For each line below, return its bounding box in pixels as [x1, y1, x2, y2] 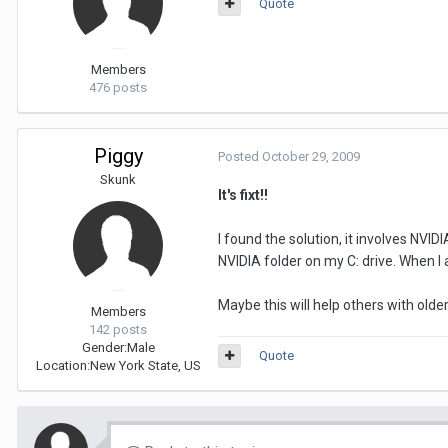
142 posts [89, 322, 147, 337]
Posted [218, 149, 262, 164]
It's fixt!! [218, 187, 268, 203]
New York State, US [89, 358, 201, 373]
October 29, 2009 [262, 149, 360, 164]
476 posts [89, 80, 147, 95]
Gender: [81, 340, 127, 355]
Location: [35, 358, 90, 373]
